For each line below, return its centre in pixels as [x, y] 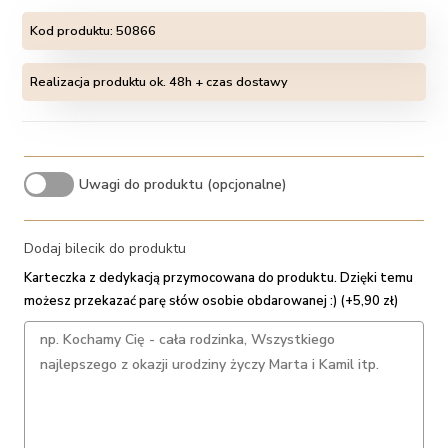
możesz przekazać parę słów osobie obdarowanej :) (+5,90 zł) [211, 301]
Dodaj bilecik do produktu [105, 249]
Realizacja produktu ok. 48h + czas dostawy [159, 82]
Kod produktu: [73, 31]
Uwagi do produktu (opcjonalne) [183, 185]
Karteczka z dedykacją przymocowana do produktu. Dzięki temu [219, 278]
